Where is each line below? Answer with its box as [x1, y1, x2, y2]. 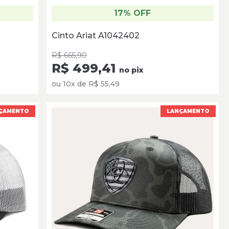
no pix [119, 65, 143, 75]
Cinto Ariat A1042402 [51, 30, 140, 40]
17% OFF [114, 8, 151, 18]
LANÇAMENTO [166, 107, 210, 114]
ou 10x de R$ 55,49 [51, 79, 120, 88]
